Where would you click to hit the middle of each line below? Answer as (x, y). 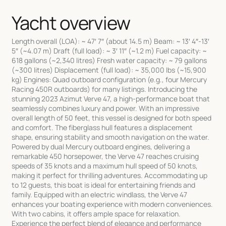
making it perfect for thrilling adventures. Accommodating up (110, 176)
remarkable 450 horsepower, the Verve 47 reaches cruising (105, 156)
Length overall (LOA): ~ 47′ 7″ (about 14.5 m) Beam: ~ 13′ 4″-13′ (111, 41)
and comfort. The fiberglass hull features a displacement (102, 128)
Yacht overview (71, 23)
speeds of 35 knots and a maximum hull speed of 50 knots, (105, 166)
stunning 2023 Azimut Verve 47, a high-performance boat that (111, 99)
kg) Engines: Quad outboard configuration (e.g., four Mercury (109, 80)
